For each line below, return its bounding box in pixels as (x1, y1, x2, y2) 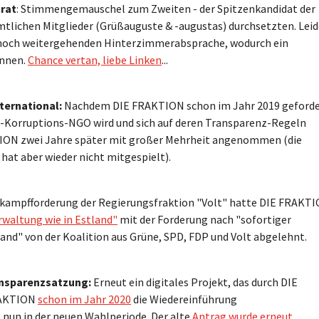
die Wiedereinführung (131, 291, 237, 306)
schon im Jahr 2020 (38, 291, 131, 306)
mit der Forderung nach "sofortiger (117, 211, 291, 226)
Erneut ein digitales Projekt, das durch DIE (91, 274, 298, 289)
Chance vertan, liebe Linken (28, 52, 162, 67)
